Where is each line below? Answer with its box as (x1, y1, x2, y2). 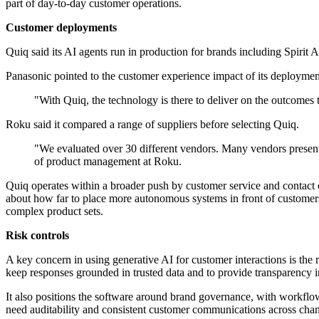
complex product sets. (6, 205, 103, 218)
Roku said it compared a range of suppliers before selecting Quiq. (6, 118, 299, 131)
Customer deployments (6, 21, 117, 34)
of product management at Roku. (34, 155, 182, 168)
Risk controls (6, 229, 69, 242)
